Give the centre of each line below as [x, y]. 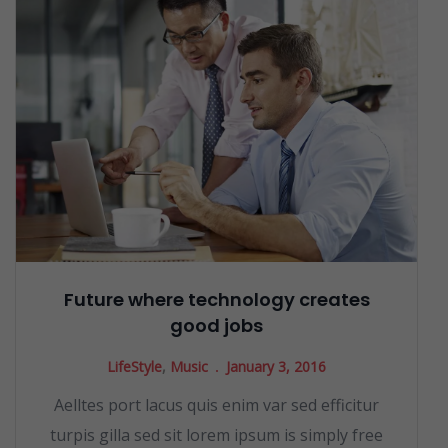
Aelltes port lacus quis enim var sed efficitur [216, 404]
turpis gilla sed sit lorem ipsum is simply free [216, 434]
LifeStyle [134, 366]
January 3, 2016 [276, 366]
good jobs [216, 325]
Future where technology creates [216, 299]
